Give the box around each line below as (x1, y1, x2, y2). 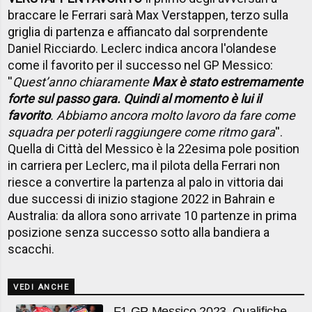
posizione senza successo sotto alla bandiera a (8, 225, 270, 240)
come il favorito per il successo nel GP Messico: (8, 58, 274, 73)
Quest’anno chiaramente (13, 75, 153, 90)
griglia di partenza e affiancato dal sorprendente (8, 24, 269, 40)
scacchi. (8, 242, 55, 257)
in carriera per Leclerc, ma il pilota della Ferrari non (8, 158, 281, 173)
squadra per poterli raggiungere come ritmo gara (8, 125, 276, 140)
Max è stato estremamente (152, 75, 304, 90)
